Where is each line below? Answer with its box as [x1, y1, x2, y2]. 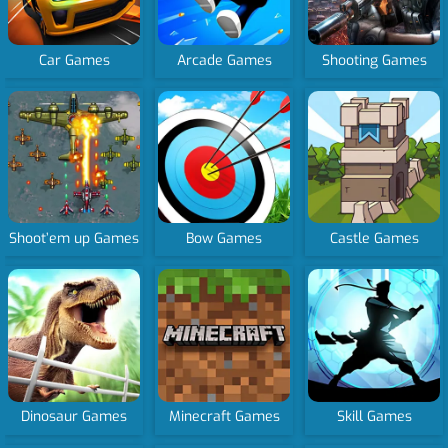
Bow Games [186, 228, 263, 248]
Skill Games [336, 407, 412, 427]
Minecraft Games [168, 407, 280, 427]
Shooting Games [321, 50, 427, 70]
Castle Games [329, 228, 419, 248]
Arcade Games [176, 50, 272, 70]
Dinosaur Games [21, 407, 128, 427]
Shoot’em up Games [9, 228, 140, 248]
